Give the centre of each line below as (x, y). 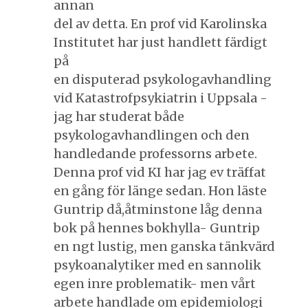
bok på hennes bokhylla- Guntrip (157, 228)
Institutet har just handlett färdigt (161, 42)
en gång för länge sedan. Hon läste (160, 190)
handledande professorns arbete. (155, 153)
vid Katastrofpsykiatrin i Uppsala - (161, 98)
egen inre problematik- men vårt (155, 283)
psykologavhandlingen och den (152, 135)
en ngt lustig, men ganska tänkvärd (164, 246)
